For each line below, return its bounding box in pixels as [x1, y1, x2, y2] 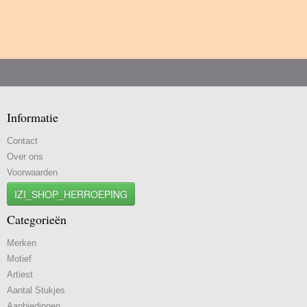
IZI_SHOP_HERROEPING [14, 186, 127, 201]
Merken [7, 237, 36, 248]
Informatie [7, 108, 58, 125]
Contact [7, 135, 38, 146]
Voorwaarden [7, 167, 58, 177]
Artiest [7, 269, 33, 280]
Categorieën [7, 210, 66, 228]
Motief [7, 253, 32, 264]
